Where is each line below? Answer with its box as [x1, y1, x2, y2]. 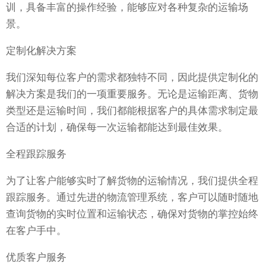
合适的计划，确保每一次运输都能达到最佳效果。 [6, 122, 228, 134]
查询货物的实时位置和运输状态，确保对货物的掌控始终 [6, 208, 258, 220]
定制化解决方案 [6, 45, 77, 57]
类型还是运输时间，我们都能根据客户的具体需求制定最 [6, 105, 258, 117]
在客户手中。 [6, 225, 66, 237]
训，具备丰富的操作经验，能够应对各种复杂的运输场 [6, 2, 248, 14]
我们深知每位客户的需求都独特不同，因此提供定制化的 [6, 72, 258, 84]
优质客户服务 [6, 252, 66, 264]
